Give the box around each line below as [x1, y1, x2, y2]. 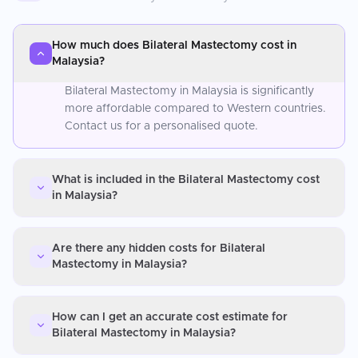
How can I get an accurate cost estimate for [52, 311, 288, 323]
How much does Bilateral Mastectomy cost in [52, 39, 296, 51]
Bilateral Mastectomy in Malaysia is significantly [65, 85, 314, 97]
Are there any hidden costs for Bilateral [52, 242, 265, 254]
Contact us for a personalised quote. [65, 120, 258, 132]
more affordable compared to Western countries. [65, 102, 326, 114]
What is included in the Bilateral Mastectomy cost [52, 173, 320, 185]
